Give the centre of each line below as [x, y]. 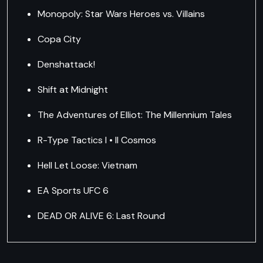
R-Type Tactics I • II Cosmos [97, 140]
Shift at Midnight [73, 90]
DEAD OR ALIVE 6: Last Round [101, 216]
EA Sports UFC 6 [73, 191]
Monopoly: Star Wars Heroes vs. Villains [121, 14]
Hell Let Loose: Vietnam [87, 166]
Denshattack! [66, 65]
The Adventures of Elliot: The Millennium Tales [134, 115]
